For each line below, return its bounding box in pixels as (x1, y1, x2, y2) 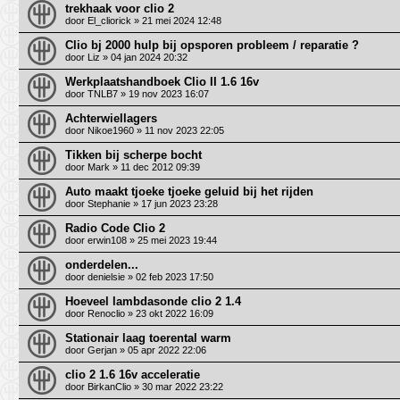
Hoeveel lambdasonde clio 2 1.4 (65, 294, 241, 308)
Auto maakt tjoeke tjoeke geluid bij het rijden (65, 184, 313, 198)
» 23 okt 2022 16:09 (125, 307, 213, 319)
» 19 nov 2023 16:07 (118, 87, 209, 99)
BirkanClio (87, 380, 131, 392)
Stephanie (87, 197, 130, 209)
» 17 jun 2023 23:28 (130, 197, 218, 209)
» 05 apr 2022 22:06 (117, 344, 206, 355)
